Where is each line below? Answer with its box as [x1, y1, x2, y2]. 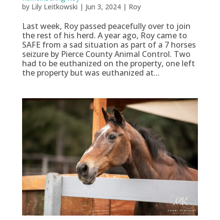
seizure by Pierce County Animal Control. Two [22, 48, 191, 59]
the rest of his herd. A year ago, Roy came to [22, 29, 187, 41]
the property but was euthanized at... [22, 67, 160, 78]
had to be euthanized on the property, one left [22, 57, 195, 69]
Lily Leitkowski [31, 1, 78, 11]
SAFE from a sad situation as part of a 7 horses [22, 39, 196, 50]
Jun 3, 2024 [85, 1, 121, 11]
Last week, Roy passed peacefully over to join [22, 20, 191, 31]
